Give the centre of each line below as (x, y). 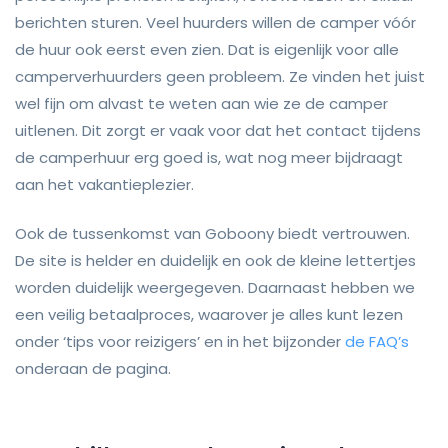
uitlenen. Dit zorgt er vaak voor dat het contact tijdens (218, 130)
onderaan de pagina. (93, 369)
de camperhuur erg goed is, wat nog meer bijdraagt (209, 157)
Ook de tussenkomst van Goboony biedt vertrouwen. (212, 234)
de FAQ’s (377, 342)
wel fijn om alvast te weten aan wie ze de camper (201, 103)
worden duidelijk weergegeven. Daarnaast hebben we (215, 288)
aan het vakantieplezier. (104, 184)
